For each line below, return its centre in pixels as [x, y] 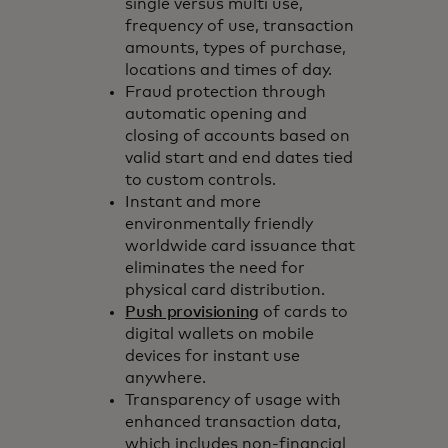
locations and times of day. [229, 69]
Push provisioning [192, 311]
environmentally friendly [219, 223]
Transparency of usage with [233, 399]
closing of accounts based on [238, 135]
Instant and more [193, 201]
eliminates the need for [215, 267]
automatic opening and [216, 113]
